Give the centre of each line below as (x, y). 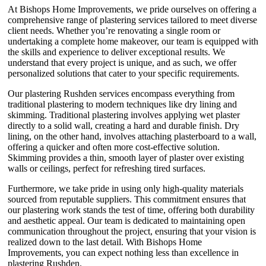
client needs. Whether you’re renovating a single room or (114, 30)
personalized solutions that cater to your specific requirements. (123, 73)
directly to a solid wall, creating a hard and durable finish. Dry (123, 125)
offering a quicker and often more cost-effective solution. (114, 147)
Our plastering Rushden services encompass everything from (121, 93)
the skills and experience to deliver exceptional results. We (116, 52)
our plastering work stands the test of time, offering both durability (131, 210)
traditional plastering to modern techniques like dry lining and (122, 104)
